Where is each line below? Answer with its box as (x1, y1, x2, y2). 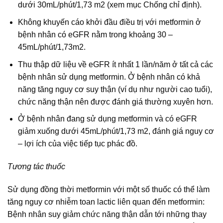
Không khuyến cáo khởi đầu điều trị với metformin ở (17, 18, 201, 27)
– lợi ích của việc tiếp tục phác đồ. (17, 139, 137, 148)
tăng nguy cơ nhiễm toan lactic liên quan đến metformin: (7, 197, 205, 206)
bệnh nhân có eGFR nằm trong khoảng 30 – (17, 30, 173, 39)
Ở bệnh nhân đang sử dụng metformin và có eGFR (17, 114, 197, 123)
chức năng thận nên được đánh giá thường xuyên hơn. (17, 97, 213, 106)
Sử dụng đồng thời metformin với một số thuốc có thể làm (7, 185, 210, 194)
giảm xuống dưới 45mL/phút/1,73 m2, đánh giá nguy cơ (17, 127, 214, 136)
